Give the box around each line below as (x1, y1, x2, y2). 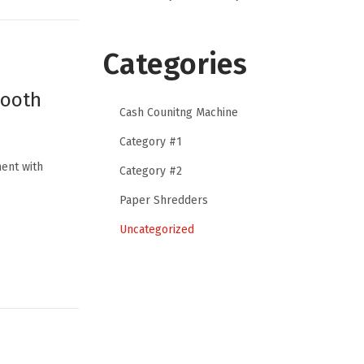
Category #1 (119, 134, 182, 149)
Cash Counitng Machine (119, 105, 238, 119)
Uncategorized (119, 222, 194, 236)
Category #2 (119, 163, 182, 178)
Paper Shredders (119, 193, 208, 207)
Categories (103, 45, 247, 82)
